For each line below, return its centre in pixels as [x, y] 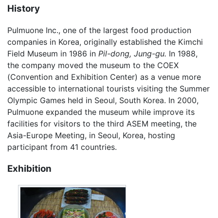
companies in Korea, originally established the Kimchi [105, 42]
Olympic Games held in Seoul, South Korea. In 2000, [103, 100]
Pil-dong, [115, 54]
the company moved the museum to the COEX [93, 65]
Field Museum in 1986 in [53, 54]
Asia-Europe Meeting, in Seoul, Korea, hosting [91, 136]
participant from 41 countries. [62, 147]
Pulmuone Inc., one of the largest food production [99, 30]
